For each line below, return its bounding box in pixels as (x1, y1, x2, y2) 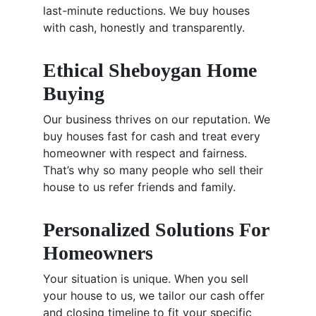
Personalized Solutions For (43, 219, 269, 241)
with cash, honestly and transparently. (43, 20, 245, 35)
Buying (43, 83, 110, 105)
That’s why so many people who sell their (43, 163, 264, 178)
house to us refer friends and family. (43, 180, 236, 195)
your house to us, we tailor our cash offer (43, 288, 265, 303)
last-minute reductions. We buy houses (43, 4, 250, 18)
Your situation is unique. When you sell (43, 272, 249, 286)
